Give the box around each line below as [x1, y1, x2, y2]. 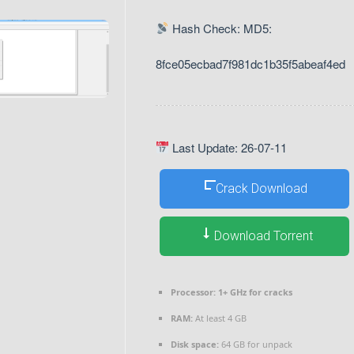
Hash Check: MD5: [169, 19, 273, 36]
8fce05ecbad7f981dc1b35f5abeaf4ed [156, 55, 345, 72]
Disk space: [171, 337, 219, 350]
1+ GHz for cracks [216, 285, 292, 298]
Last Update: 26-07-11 [169, 138, 288, 156]
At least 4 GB [193, 311, 247, 324]
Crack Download [216, 181, 307, 197]
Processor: [171, 285, 216, 298]
